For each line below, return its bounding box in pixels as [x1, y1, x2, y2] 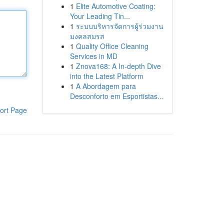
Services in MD [69, 51, 117, 61]
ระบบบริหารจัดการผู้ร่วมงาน [75, 21, 163, 31]
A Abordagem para [75, 81, 136, 91]
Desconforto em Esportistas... [69, 91, 163, 101]
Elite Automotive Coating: [75, 1, 155, 11]
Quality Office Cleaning [75, 41, 148, 51]
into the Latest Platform [69, 71, 143, 81]
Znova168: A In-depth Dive [75, 61, 161, 71]
